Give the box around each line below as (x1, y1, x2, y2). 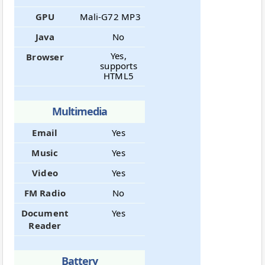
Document (21, 206, 69, 219)
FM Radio (24, 186, 66, 199)
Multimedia (52, 104, 108, 118)
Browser (26, 50, 64, 63)
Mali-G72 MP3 (80, 10, 141, 22)
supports (100, 59, 137, 72)
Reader (28, 219, 62, 231)
